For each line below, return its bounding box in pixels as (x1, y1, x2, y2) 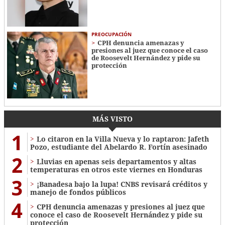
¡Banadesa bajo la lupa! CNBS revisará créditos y (37, 179, 207, 189)
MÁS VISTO (92, 114, 133, 124)
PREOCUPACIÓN (91, 31, 132, 38)
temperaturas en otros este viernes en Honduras (30, 165, 202, 175)
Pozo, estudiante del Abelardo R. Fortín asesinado (30, 142, 207, 152)
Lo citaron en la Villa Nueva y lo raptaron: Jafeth (37, 134, 209, 144)
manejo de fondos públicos (30, 187, 126, 197)
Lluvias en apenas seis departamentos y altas (37, 157, 196, 167)
